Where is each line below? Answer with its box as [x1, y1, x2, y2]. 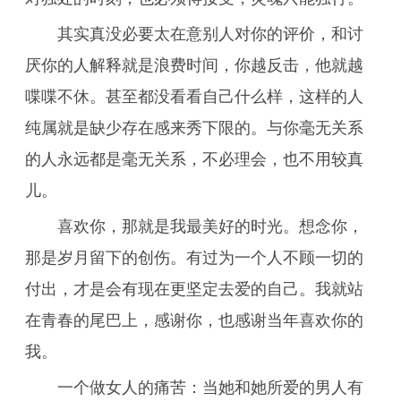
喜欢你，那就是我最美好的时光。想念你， [57, 218, 363, 235]
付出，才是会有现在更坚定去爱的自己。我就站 [25, 280, 363, 298]
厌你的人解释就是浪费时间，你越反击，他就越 [25, 56, 363, 74]
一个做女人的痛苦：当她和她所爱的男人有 [57, 379, 363, 397]
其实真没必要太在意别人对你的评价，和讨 [57, 25, 363, 43]
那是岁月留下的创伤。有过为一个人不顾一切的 [25, 249, 363, 267]
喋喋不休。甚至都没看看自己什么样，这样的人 [25, 88, 363, 106]
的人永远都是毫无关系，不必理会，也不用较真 [25, 150, 363, 168]
